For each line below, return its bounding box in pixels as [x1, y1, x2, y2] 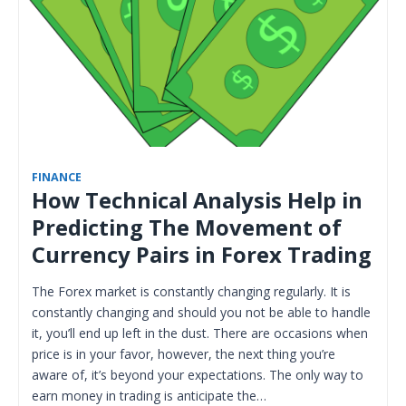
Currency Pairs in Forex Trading [32, 239, 372, 269]
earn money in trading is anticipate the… [32, 386, 266, 404]
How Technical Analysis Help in [32, 185, 362, 215]
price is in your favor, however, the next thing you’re [32, 344, 335, 362]
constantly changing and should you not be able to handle [32, 303, 371, 321]
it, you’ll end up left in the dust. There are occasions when [32, 324, 368, 342]
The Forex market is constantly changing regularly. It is [32, 282, 351, 300]
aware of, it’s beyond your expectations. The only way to [32, 365, 363, 383]
